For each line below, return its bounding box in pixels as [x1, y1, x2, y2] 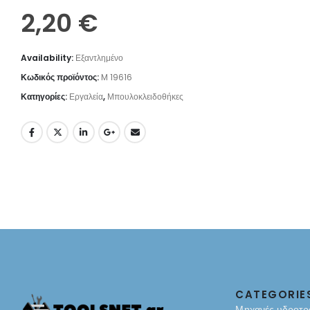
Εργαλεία [69, 90, 103, 102]
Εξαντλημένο [75, 51, 123, 64]
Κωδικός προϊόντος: [21, 71, 101, 83]
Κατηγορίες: [21, 90, 69, 102]
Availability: [21, 51, 75, 64]
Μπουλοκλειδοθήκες [107, 90, 183, 102]
